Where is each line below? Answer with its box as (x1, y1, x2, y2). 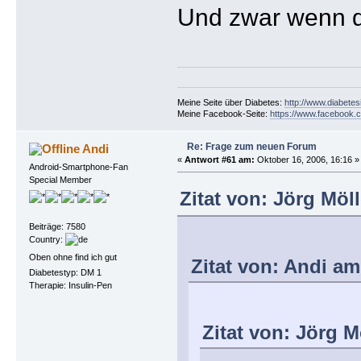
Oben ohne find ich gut (28, 251, 117, 262)
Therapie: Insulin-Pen (28, 280, 112, 290)
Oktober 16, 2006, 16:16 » (254, 154, 359, 164)
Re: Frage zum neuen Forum (186, 140, 317, 152)
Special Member (28, 174, 92, 185)
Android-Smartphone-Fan (28, 161, 128, 172)
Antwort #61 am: (184, 154, 255, 164)
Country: (28, 234, 65, 245)
